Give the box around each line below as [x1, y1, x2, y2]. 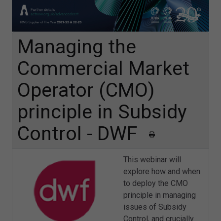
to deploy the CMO [123, 179, 188, 188]
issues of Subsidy [123, 202, 186, 212]
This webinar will [123, 155, 181, 165]
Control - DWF [17, 122, 143, 145]
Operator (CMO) [17, 78, 154, 102]
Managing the [17, 35, 136, 58]
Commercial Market [17, 57, 189, 80]
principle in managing [123, 190, 196, 200]
